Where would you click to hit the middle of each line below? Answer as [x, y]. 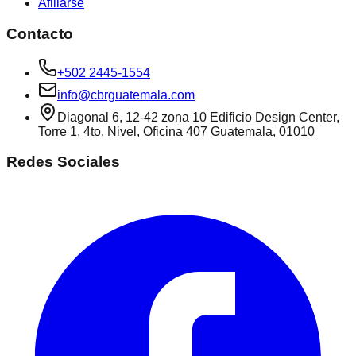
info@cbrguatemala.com [126, 95]
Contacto [40, 33]
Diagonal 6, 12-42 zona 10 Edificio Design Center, [198, 117]
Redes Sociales [63, 162]
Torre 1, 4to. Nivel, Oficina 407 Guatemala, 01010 [176, 131]
